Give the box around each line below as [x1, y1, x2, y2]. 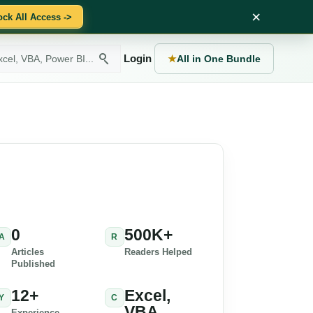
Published [11, 258, 55, 269]
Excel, [124, 286, 170, 305]
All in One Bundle [177, 52, 261, 64]
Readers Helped [124, 246, 192, 257]
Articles [11, 246, 44, 257]
